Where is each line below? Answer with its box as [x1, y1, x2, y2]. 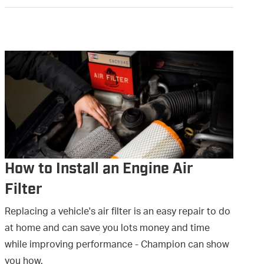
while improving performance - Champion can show [5, 236, 229, 256]
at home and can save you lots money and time [5, 219, 210, 239]
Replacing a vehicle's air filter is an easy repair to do [5, 203, 230, 223]
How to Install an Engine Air [5, 161, 193, 177]
